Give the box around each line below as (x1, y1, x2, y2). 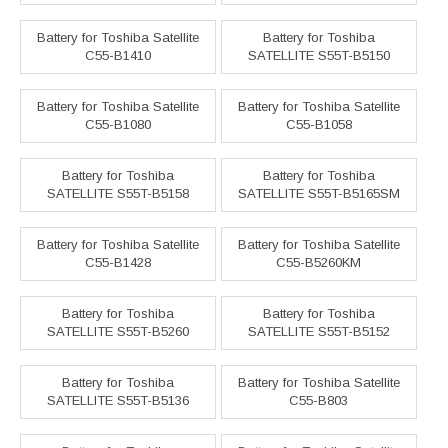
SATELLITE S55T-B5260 (46, 324, 189, 340)
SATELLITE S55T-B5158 (46, 186, 189, 202)
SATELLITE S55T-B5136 (46, 393, 189, 409)
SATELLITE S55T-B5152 (247, 324, 390, 340)
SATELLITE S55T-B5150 (247, 48, 390, 64)
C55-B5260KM (276, 255, 362, 271)
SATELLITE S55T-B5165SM (237, 186, 400, 202)
